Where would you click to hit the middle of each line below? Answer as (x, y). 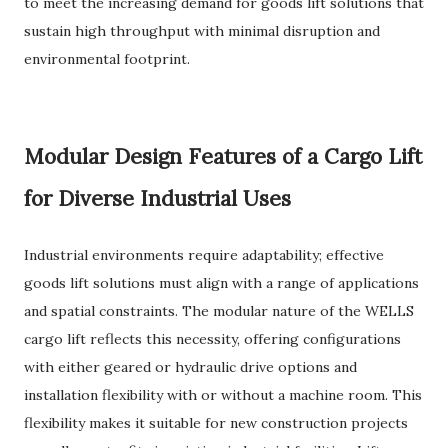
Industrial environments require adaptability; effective (204, 255)
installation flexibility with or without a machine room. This (223, 395)
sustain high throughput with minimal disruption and (202, 31)
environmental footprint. (107, 59)
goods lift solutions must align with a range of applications (221, 283)
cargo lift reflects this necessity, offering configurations (212, 339)
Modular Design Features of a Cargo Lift (223, 156)
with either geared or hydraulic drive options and (190, 367)
